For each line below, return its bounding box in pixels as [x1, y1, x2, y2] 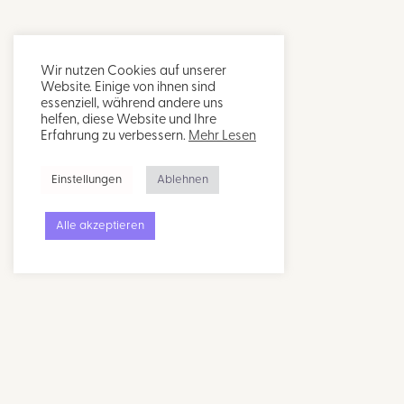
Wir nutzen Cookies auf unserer [41, 65, 226, 78]
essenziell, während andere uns [41, 97, 224, 111]
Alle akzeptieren [56, 220, 144, 232]
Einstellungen [51, 174, 122, 186]
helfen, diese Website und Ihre [41, 114, 216, 127]
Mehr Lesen [188, 130, 256, 143]
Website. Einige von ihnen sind [41, 81, 216, 95]
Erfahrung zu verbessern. [41, 130, 188, 143]
